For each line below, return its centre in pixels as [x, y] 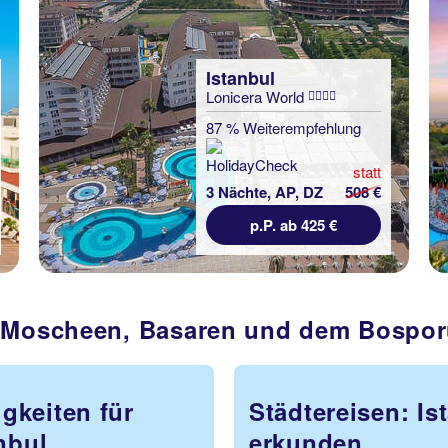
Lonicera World [257, 96]
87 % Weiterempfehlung [283, 127]
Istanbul [240, 78]
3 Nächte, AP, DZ [264, 192]
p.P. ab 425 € [293, 225]
